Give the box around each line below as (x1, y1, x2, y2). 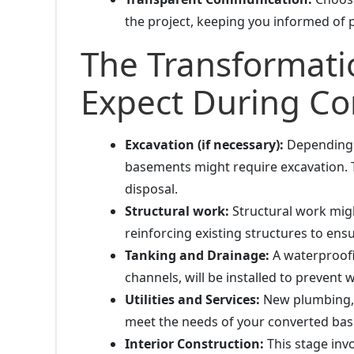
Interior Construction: (125, 334, 264, 352)
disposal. (125, 179, 178, 198)
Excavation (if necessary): (125, 135, 284, 153)
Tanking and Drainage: (125, 246, 269, 264)
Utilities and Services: (125, 290, 260, 308)
